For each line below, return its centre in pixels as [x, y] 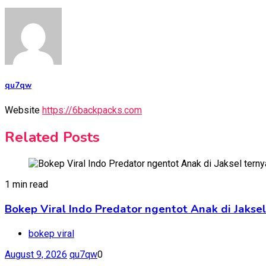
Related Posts [52, 137]
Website [22, 110]
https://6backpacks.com [92, 110]
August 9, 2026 [36, 254]
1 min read [26, 185]
